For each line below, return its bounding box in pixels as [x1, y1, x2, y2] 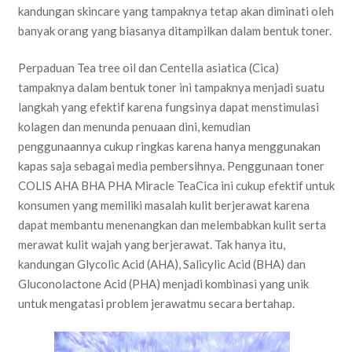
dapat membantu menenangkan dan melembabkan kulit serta [17, 218, 326, 232]
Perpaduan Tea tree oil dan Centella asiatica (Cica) [17, 60, 279, 75]
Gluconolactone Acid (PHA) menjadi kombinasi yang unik [17, 277, 309, 291]
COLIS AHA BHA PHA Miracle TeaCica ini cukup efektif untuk [17, 178, 335, 192]
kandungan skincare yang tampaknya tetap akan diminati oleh [17, 3, 334, 18]
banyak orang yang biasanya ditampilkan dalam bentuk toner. [17, 23, 332, 38]
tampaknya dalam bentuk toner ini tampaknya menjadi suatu [17, 80, 324, 94]
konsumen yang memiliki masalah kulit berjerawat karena [17, 198, 310, 212]
